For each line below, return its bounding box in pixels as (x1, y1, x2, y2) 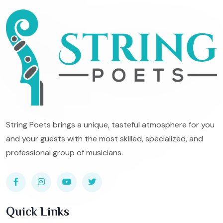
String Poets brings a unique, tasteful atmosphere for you (6, 119, 215, 130)
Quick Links (6, 204, 69, 218)
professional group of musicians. (6, 147, 123, 158)
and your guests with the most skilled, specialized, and (6, 133, 203, 144)
